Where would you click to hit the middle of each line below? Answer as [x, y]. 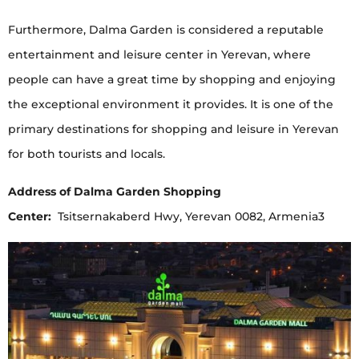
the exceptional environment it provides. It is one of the [171, 104]
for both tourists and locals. [87, 153]
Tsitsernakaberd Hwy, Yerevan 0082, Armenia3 [190, 216]
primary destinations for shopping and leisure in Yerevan [173, 129]
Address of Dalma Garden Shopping [115, 191]
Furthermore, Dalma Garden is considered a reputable [166, 29]
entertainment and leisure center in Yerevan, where [159, 54]
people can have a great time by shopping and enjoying [172, 79]
